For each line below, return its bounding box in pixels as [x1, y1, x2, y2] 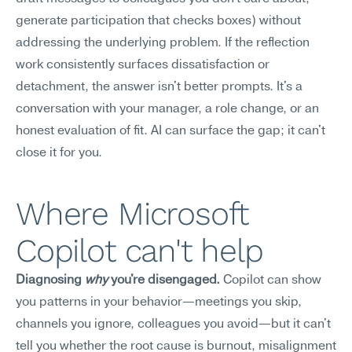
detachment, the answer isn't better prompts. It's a [16, 81, 302, 93]
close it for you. [16, 147, 102, 159]
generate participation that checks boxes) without [16, 15, 301, 27]
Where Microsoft [16, 195, 249, 233]
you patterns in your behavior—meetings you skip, [16, 296, 302, 309]
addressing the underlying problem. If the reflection [16, 37, 310, 49]
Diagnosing [16, 274, 85, 287]
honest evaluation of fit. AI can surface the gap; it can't [16, 125, 325, 137]
